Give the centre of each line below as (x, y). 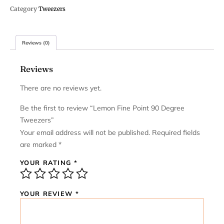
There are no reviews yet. (61, 88)
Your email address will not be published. (85, 133)
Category (23, 8)
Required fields (176, 133)
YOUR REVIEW (48, 193)
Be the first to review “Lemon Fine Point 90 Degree (102, 108)
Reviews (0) (36, 42)
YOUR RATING (47, 162)
